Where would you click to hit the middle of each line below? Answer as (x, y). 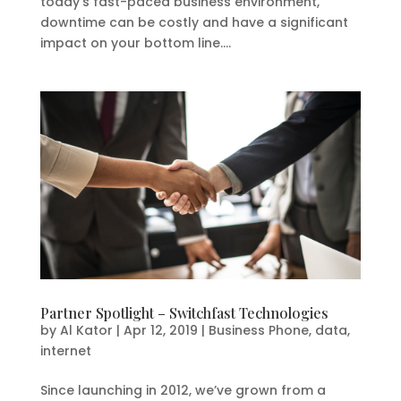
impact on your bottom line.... (135, 43)
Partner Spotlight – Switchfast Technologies (184, 312)
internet (65, 350)
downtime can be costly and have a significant (194, 22)
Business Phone (258, 330)
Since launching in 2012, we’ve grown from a (183, 390)
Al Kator (86, 330)
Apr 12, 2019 (160, 330)
